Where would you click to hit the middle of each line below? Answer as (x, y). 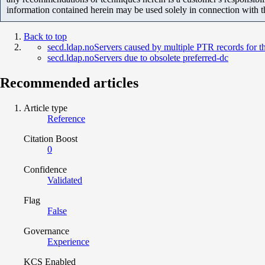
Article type (46, 108)
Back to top (45, 36)
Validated (65, 180)
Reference (66, 118)
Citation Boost (51, 138)
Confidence (45, 169)
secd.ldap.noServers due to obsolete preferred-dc (138, 57)
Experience (68, 241)
